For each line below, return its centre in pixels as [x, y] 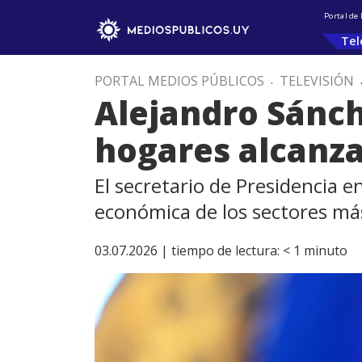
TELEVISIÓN [317, 81]
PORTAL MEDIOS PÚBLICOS [179, 81]
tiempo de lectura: [225, 250]
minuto [326, 250]
